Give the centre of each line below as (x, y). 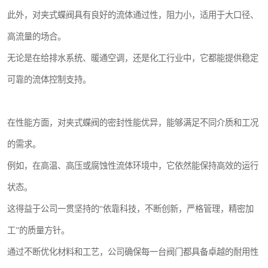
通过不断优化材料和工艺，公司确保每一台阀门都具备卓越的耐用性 (133, 252)
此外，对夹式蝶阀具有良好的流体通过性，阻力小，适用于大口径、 (133, 15)
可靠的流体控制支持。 (49, 80)
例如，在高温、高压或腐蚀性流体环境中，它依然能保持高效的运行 (133, 166)
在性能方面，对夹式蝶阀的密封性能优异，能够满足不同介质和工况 (133, 123)
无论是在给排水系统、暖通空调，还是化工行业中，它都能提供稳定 (133, 58)
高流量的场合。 (36, 36)
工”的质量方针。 (38, 230)
